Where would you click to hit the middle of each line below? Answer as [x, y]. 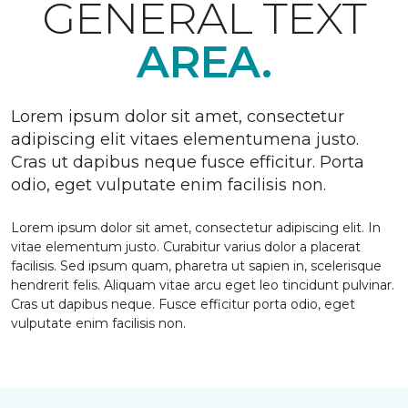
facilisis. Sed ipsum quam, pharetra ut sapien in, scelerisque [196, 266]
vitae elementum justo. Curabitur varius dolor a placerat [186, 247]
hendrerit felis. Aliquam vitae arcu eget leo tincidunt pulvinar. [203, 285]
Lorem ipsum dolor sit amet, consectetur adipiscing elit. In [196, 228]
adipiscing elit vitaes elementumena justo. [185, 139]
